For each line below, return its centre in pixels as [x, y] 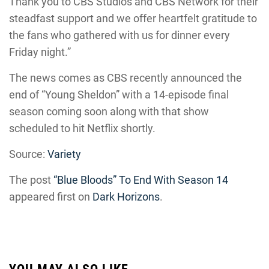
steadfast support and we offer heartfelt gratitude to [133, 18]
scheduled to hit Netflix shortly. [82, 128]
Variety [64, 154]
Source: [28, 154]
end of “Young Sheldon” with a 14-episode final [119, 95]
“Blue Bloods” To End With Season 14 [141, 180]
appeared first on [51, 197]
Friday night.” [40, 52]
